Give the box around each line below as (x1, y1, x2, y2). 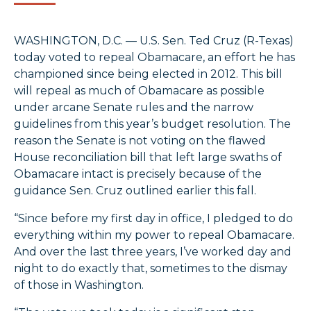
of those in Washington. (14, 278, 149, 292)
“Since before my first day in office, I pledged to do (14, 212, 293, 226)
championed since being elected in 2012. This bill (14, 67, 283, 81)
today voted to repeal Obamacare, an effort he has (14, 51, 295, 65)
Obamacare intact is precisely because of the (14, 167, 262, 181)
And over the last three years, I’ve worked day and (14, 245, 292, 259)
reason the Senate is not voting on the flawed (14, 134, 266, 148)
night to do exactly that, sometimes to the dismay (14, 262, 287, 276)
